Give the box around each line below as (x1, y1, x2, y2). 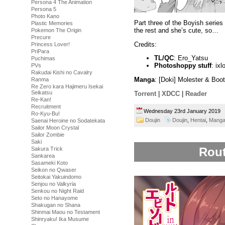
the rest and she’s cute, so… (134, 26, 218, 34)
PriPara (31, 48, 49, 54)
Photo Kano (31, 13, 59, 19)
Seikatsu (31, 89, 52, 95)
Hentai (190, 117, 206, 123)
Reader (185, 89, 207, 97)
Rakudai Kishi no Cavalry (31, 69, 92, 75)
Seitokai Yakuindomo (31, 174, 81, 180)
